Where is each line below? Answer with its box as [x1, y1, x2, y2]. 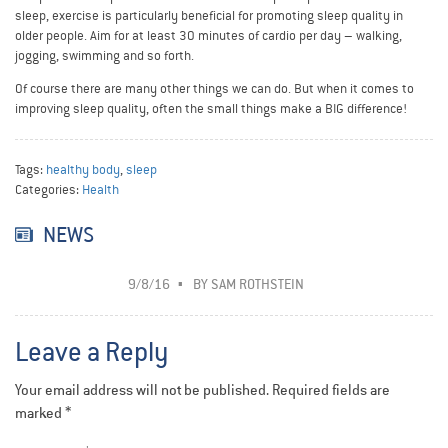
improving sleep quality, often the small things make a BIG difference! [15, 100, 407, 118]
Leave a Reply [15, 336, 168, 370]
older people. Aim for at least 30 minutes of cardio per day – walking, [15, 27, 402, 45]
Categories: [15, 181, 82, 199]
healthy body [46, 161, 120, 179]
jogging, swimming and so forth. [15, 47, 194, 65]
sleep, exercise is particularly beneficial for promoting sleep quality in [15, 7, 403, 25]
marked [15, 404, 65, 423]
